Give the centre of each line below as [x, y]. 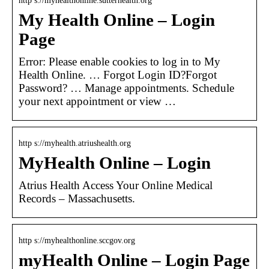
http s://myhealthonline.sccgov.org [77, 240]
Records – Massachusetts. [77, 198]
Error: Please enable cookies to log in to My [119, 61]
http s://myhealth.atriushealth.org [75, 143]
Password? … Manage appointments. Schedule [126, 88]
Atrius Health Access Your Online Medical [116, 185]
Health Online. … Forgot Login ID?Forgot [118, 74]
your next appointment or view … [97, 101]
